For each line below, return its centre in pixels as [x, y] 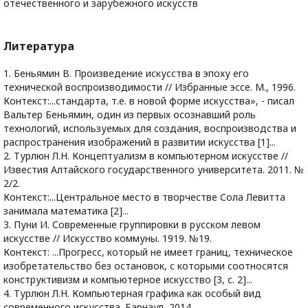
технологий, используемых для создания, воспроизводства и [150, 128]
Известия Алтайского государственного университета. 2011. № [154, 169]
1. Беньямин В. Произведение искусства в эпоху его [126, 73]
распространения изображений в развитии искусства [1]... [140, 142]
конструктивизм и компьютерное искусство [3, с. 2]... [128, 279]
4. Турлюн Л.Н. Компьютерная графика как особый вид [132, 293]
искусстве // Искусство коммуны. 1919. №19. [108, 238]
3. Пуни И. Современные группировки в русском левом [132, 224]
